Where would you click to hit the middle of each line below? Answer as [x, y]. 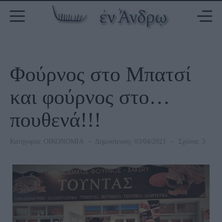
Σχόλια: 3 [191, 141]
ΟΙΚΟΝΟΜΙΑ [63, 141]
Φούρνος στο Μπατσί [100, 74]
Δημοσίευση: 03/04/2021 [130, 141]
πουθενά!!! [55, 120]
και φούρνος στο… [90, 97]
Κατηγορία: [27, 141]
